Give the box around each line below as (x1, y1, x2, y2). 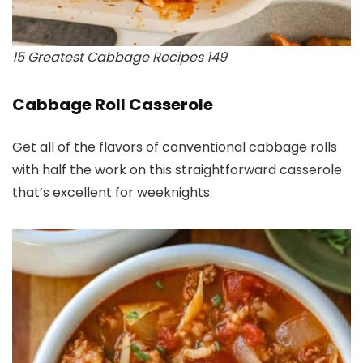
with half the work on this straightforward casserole (12, 160, 342, 179)
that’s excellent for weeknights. (12, 182, 212, 202)
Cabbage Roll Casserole (12, 92, 213, 116)
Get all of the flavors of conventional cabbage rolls (12, 137, 337, 156)
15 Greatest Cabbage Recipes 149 (12, 47, 227, 66)
